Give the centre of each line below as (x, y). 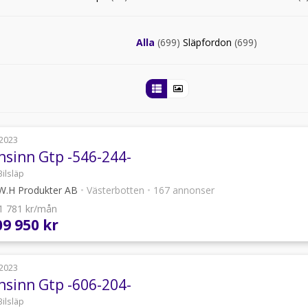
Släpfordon (209, 42)
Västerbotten (115, 190)
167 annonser (183, 190)
